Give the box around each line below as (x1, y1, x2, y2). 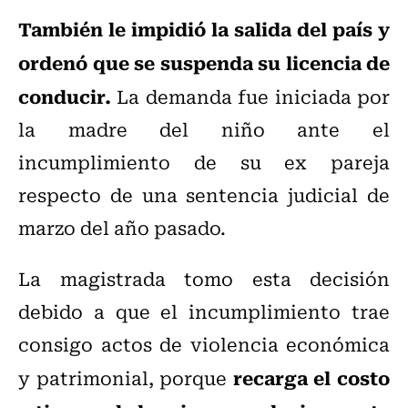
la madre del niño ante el (18, 115, 390, 144)
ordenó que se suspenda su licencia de (18, 47, 390, 77)
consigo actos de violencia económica (18, 330, 390, 359)
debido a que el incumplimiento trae (18, 297, 390, 326)
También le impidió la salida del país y (18, 14, 390, 44)
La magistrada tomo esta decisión (18, 264, 390, 293)
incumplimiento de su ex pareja (18, 148, 390, 177)
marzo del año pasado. (18, 213, 226, 242)
